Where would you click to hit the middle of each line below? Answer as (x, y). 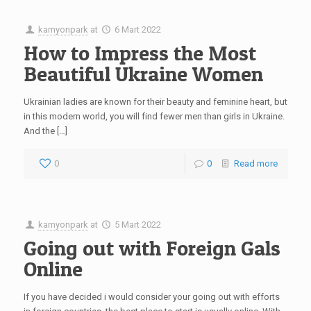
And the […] (45, 131)
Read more (255, 163)
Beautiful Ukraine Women (143, 74)
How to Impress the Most (140, 53)
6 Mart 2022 (137, 30)
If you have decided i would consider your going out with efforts (151, 297)
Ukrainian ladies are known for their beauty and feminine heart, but (155, 102)
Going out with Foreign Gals (152, 248)
